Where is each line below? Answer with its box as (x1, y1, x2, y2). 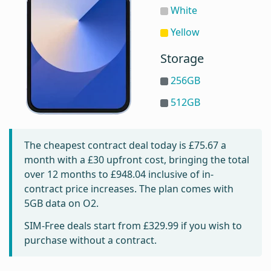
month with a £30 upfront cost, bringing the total (24, 152, 249, 166)
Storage (160, 50, 204, 67)
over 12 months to (24, 167, 111, 181)
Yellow (170, 25, 200, 39)
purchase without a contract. (24, 233, 157, 247)
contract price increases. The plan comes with (24, 181, 233, 195)
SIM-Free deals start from (24, 219, 143, 233)
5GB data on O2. (24, 196, 99, 210)
